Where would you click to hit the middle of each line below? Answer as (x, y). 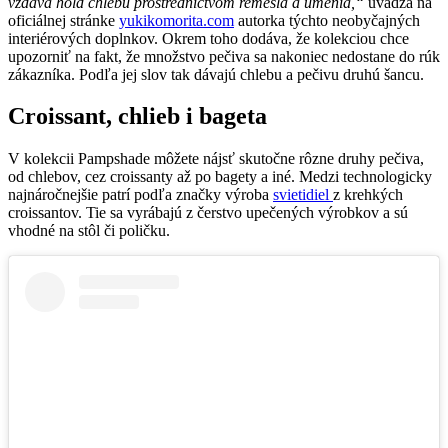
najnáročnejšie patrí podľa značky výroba (140, 195)
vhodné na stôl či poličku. (89, 231)
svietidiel (303, 195)
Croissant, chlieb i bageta (137, 116)
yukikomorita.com (176, 20)
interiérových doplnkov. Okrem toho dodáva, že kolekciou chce (208, 38)
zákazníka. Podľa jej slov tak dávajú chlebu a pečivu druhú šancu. (216, 74)
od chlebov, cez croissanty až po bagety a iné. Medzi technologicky (220, 177)
